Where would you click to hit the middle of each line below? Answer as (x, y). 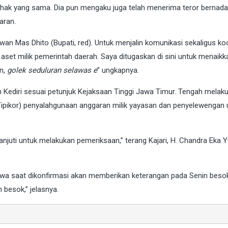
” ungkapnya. (118, 70)
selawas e (80, 70)
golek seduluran (34, 70)
